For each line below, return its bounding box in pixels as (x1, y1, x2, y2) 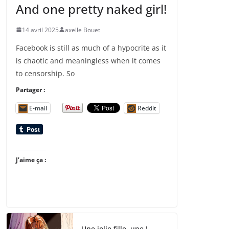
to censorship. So (16, 68, 75, 78)
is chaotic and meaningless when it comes (16, 55, 161, 65)
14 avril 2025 (22, 25, 59, 34)
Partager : (16, 85, 45, 94)
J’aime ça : (16, 155, 46, 164)
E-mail (29, 103, 47, 112)
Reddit (138, 103, 156, 112)
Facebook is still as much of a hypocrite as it (16, 42, 166, 53)
